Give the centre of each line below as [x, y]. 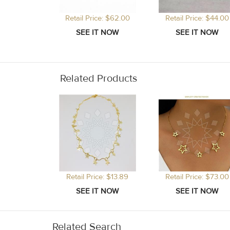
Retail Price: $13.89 [97, 177]
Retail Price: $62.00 [97, 18]
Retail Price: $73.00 [197, 177]
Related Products [99, 79]
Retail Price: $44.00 [197, 18]
